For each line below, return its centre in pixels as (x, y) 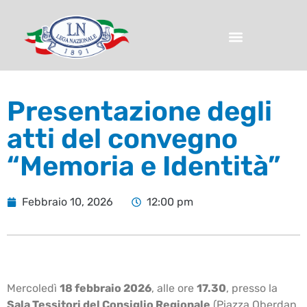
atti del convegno (122, 139)
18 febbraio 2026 (106, 288)
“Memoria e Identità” (144, 167)
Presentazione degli (139, 112)
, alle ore (174, 288)
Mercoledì (33, 288)
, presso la (252, 288)
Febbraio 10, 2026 (67, 202)
